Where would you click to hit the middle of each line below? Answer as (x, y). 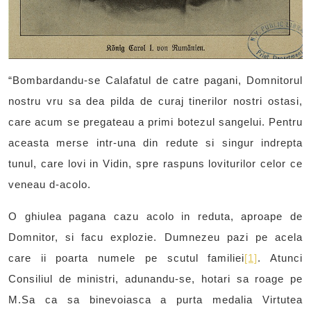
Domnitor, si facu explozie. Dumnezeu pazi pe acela (155, 237)
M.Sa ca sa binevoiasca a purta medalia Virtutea (155, 300)
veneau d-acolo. (50, 185)
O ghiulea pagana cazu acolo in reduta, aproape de (155, 217)
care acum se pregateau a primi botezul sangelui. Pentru (155, 122)
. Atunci (280, 258)
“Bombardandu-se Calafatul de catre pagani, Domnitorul (155, 81)
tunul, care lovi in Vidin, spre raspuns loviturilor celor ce (155, 164)
